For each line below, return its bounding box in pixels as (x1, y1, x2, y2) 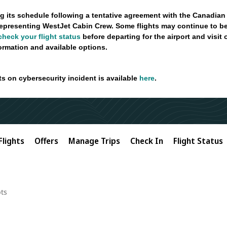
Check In (130, 135, 163, 146)
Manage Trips (68, 135, 120, 146)
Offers (34, 135, 58, 146)
